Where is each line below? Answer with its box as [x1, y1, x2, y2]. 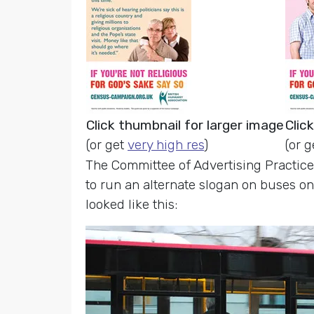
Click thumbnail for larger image [86, 117, 284, 134]
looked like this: [86, 196, 177, 213]
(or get [86, 137, 128, 153]
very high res [128, 137, 204, 153]
